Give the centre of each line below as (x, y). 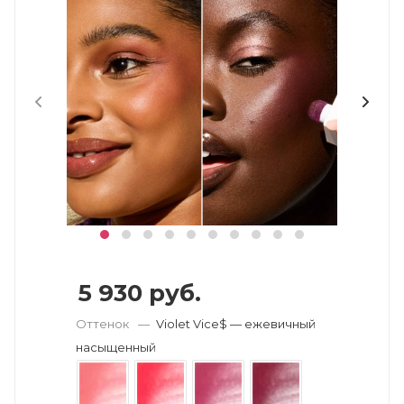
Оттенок (104, 324)
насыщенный (116, 347)
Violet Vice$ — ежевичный (236, 324)
